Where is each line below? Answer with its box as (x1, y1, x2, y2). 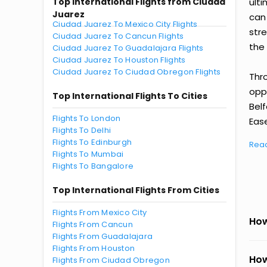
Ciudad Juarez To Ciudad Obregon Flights (52, 66, 221, 77)
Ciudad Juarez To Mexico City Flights (52, 18, 198, 30)
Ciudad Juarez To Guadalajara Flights (52, 42, 204, 54)
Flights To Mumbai (52, 148, 124, 160)
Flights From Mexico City (52, 207, 147, 218)
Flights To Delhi (52, 125, 111, 136)
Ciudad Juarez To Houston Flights (52, 54, 186, 66)
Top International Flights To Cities (52, 90, 207, 102)
